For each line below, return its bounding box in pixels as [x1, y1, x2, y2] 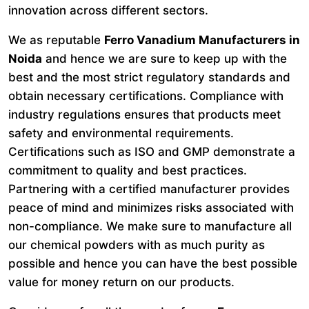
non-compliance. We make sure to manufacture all [8, 219, 292, 233]
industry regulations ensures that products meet [8, 108, 281, 121]
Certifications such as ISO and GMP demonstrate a [8, 145, 295, 159]
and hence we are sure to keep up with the [42, 52, 287, 66]
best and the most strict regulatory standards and [8, 70, 290, 84]
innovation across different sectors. [8, 3, 208, 17]
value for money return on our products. [8, 275, 238, 289]
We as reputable [8, 33, 104, 47]
